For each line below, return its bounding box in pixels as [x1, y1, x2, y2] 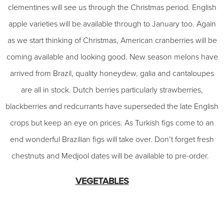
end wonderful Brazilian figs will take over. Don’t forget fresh [10, 134, 214, 144]
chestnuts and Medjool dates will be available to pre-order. [11, 151, 213, 161]
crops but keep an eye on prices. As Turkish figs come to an [10, 118, 214, 128]
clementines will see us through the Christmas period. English [7, 2, 216, 12]
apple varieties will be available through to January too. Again [8, 19, 216, 29]
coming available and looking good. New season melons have [6, 52, 218, 62]
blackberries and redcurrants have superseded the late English [5, 101, 218, 111]
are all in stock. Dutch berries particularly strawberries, [21, 85, 203, 95]
